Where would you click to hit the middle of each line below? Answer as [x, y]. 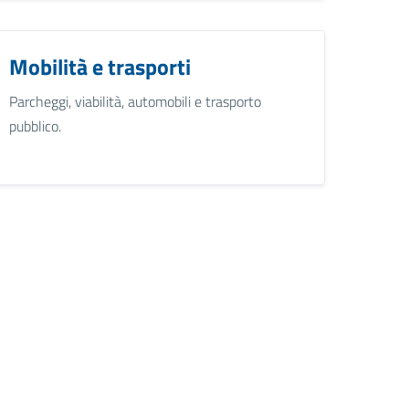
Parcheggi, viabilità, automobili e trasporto [136, 101]
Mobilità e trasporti [100, 66]
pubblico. [36, 126]
